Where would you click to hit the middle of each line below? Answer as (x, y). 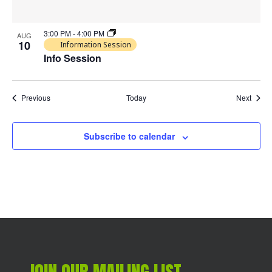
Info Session (72, 58)
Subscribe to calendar (129, 136)
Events (61, 97)
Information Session (95, 45)
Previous (36, 98)
